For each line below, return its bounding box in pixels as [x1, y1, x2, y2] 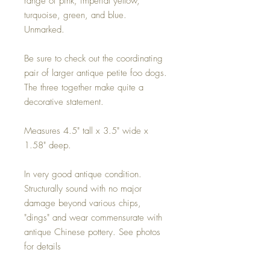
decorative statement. [24, 96, 104, 108]
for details [24, 240, 61, 253]
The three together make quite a [24, 81, 143, 94]
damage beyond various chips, [24, 197, 141, 210]
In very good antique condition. [24, 168, 142, 181]
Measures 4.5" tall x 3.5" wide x [24, 125, 148, 137]
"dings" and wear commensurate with [24, 212, 162, 224]
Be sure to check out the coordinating [24, 52, 163, 65]
